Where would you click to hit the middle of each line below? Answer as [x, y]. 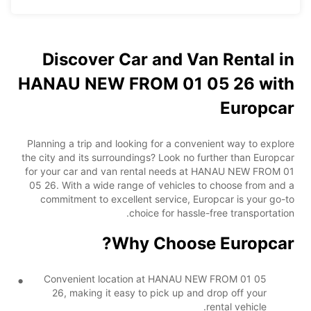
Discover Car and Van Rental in [168, 59]
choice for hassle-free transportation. [212, 212]
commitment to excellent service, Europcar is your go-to [167, 199]
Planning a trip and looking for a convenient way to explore [161, 143]
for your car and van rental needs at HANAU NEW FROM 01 [160, 171]
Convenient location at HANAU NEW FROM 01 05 [155, 278]
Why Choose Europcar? [203, 243]
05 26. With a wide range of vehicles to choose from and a [162, 185]
